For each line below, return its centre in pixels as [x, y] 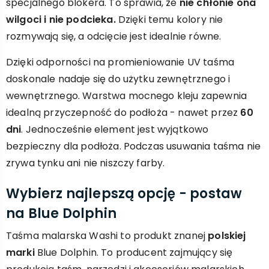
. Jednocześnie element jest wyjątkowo [115, 129]
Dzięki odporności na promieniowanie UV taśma [120, 62]
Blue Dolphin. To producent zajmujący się [134, 252]
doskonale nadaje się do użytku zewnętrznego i [118, 79]
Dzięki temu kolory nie [169, 20]
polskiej [227, 236]
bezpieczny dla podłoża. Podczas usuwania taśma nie [134, 146]
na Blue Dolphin [61, 213]
